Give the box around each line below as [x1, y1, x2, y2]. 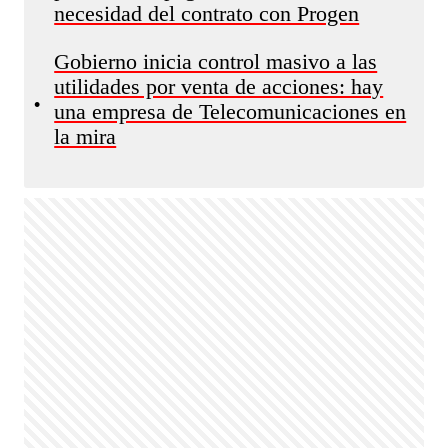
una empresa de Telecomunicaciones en [54, 100, 407, 124]
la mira [54, 125, 117, 149]
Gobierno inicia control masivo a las [54, 50, 378, 74]
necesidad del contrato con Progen [54, 2, 360, 26]
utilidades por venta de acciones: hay [54, 75, 384, 99]
